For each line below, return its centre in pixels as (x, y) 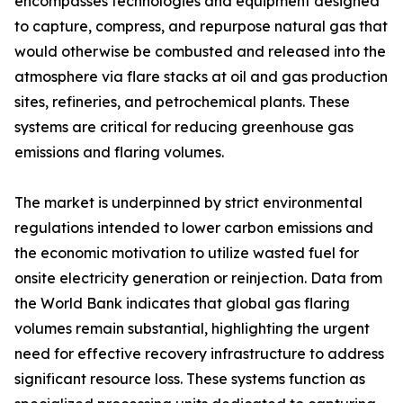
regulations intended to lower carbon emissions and (194, 228)
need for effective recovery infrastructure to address (199, 354)
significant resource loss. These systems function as (190, 379)
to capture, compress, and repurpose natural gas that (201, 27)
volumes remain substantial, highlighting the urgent (192, 329)
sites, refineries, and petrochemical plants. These (182, 102)
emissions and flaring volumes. (119, 152)
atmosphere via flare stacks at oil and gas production (201, 77)
